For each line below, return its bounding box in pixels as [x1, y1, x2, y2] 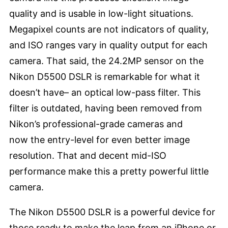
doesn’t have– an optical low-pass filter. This [9, 87, 201, 98]
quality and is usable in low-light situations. [9, 8, 193, 19]
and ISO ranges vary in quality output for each [9, 40, 208, 51]
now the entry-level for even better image [9, 134, 190, 146]
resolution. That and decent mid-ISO [9, 150, 166, 161]
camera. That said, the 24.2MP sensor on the [9, 55, 204, 67]
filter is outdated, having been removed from [9, 103, 202, 114]
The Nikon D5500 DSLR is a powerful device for [9, 207, 215, 218]
